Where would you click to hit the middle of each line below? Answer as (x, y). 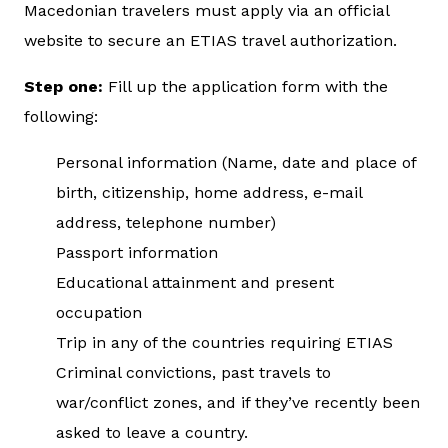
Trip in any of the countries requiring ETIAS (224, 342)
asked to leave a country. (152, 432)
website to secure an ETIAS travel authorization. (210, 40)
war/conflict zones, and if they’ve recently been (238, 402)
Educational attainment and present (195, 282)
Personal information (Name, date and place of (236, 162)
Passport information (137, 252)
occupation (99, 312)
